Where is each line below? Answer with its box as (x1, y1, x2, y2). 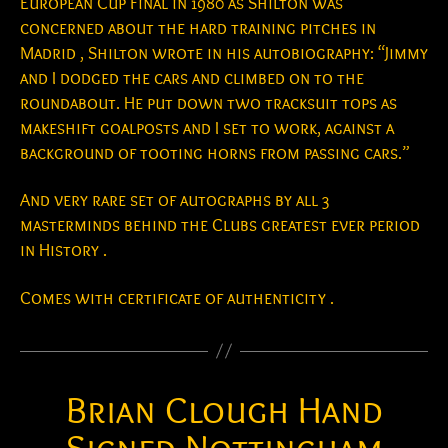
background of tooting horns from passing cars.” (20, 142, 410, 164)
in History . (20, 240, 107, 262)
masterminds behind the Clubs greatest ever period (20, 215, 420, 237)
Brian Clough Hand (65, 388, 383, 433)
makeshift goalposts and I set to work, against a (20, 117, 394, 139)
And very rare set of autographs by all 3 (20, 190, 330, 212)
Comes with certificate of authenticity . (20, 287, 334, 309)
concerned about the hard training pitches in (20, 17, 376, 39)
